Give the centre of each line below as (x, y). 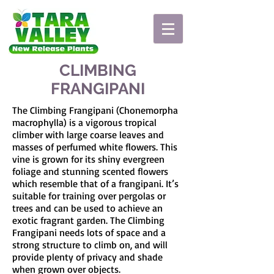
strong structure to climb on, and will (90, 245)
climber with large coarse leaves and (88, 135)
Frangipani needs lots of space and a (89, 232)
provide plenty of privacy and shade (87, 257)
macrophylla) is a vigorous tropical (84, 122)
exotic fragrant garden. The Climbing (88, 220)
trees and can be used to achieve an (87, 208)
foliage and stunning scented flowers (90, 171)
